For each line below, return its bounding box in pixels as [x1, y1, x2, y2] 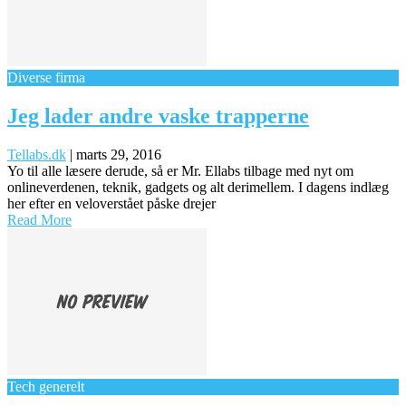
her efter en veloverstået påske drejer [7, 195, 216, 211]
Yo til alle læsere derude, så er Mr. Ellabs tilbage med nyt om [7, 162, 353, 179]
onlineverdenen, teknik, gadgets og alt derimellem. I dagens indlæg [7, 179, 389, 195]
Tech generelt [7, 378, 84, 394]
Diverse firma [7, 69, 85, 85]
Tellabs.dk [7, 146, 66, 162]
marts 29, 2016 [76, 146, 161, 162]
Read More [7, 211, 72, 227]
